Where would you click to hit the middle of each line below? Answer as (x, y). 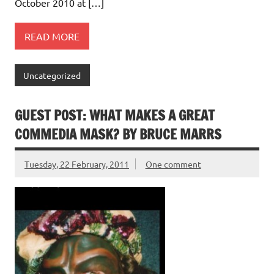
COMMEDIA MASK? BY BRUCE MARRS (118, 134)
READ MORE (52, 36)
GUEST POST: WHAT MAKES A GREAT (115, 115)
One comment (173, 164)
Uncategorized (52, 76)
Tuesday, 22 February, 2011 (77, 164)
